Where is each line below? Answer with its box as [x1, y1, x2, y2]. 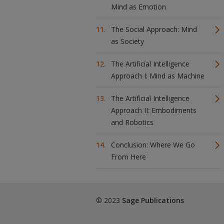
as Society [111, 36, 144, 46]
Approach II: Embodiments [111, 105, 196, 115]
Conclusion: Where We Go [111, 140, 195, 149]
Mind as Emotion [111, 2, 166, 11]
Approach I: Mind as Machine [111, 71, 204, 80]
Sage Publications [122, 195, 184, 205]
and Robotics [111, 117, 153, 127]
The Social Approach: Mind [111, 24, 197, 34]
